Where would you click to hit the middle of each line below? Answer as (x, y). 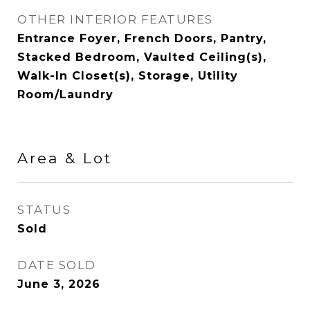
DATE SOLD (57, 265)
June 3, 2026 (59, 284)
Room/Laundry (65, 94)
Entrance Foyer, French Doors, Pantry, (142, 38)
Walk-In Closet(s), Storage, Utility (128, 76)
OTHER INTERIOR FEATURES (115, 19)
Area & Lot (65, 158)
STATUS (44, 210)
